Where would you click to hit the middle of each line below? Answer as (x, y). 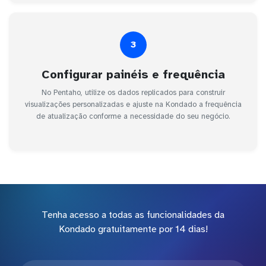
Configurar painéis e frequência (133, 74)
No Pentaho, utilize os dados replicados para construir (133, 92)
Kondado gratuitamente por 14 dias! (133, 229)
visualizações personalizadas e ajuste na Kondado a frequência (133, 104)
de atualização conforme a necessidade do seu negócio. (133, 116)
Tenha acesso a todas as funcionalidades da (133, 215)
